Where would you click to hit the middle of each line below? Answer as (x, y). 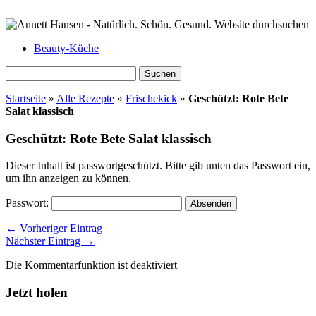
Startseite (26, 98)
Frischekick (151, 98)
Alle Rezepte (85, 98)
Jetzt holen (37, 293)
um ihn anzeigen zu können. (68, 178)
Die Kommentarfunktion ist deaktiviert (91, 265)
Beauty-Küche (66, 48)
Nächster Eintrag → (50, 241)
